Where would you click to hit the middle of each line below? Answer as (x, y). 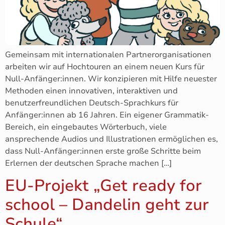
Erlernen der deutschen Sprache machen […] (88, 163)
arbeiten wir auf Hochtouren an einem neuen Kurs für (105, 67)
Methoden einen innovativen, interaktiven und (91, 91)
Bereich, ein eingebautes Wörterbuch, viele (86, 127)
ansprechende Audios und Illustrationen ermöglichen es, (111, 139)
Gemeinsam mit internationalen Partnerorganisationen (108, 54)
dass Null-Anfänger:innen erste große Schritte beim (103, 151)
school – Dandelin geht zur (107, 204)
